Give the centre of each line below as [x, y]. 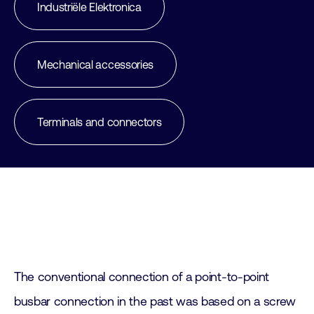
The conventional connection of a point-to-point [142, 277]
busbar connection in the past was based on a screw [155, 301]
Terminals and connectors [100, 122]
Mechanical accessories [95, 64]
